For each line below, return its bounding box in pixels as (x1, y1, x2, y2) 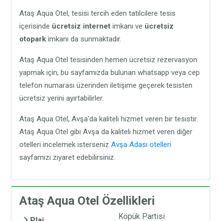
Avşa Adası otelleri (111, 140, 172, 149)
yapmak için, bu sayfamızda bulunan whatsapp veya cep (19, 68, 200, 77)
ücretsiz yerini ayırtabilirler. (19, 93, 104, 103)
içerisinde (19, 21, 52, 31)
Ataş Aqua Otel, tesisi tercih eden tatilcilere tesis (19, 8, 176, 18)
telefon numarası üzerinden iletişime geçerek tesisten (19, 80, 193, 90)
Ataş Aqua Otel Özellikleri (19, 193, 155, 208)
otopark (19, 34, 46, 43)
